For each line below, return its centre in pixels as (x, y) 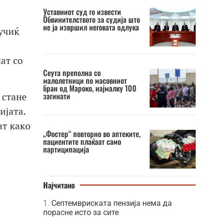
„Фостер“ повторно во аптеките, (92, 134)
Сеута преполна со (72, 73)
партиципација (66, 149)
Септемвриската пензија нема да (111, 203)
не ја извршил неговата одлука (91, 27)
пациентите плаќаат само (82, 141)
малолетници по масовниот (85, 80)
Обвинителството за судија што (91, 19)
